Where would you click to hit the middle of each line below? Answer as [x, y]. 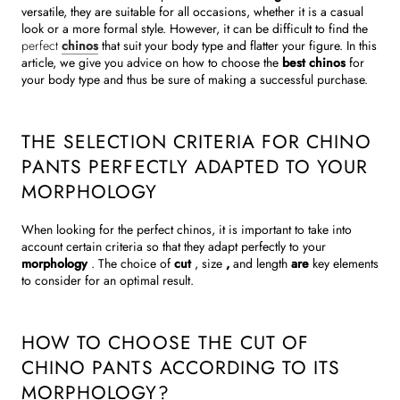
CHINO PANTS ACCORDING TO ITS [181, 368]
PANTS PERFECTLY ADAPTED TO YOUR [195, 167]
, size [208, 264]
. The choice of [131, 264]
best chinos [314, 63]
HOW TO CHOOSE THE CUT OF [166, 343]
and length [260, 264]
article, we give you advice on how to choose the [150, 63]
